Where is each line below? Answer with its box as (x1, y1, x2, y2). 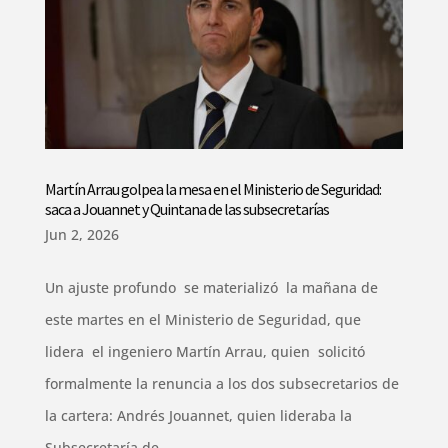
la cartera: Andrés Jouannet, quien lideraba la (44, 405, 352, 425)
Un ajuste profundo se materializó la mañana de (44, 277, 378, 297)
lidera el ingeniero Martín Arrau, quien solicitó (44, 341, 369, 361)
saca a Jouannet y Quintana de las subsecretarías (44, 198, 329, 219)
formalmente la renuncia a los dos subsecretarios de (44, 373, 399, 393)
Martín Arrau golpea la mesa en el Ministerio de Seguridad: (44, 178, 381, 199)
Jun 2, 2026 (44, 224, 119, 244)
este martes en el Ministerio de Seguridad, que (44, 309, 361, 329)
